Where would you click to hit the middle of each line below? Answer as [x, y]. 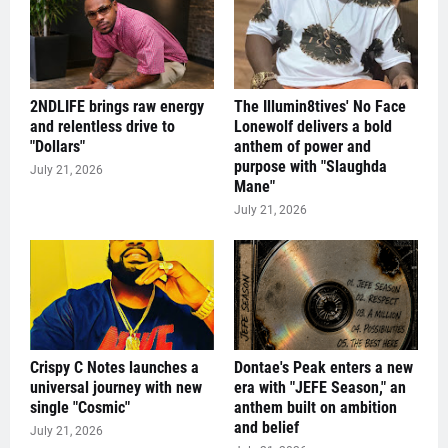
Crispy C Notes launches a [114, 368]
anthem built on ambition [315, 408]
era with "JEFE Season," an [320, 388]
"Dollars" [57, 147]
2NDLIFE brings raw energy [117, 107]
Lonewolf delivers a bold [313, 127]
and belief [266, 428]
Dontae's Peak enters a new [323, 368]
